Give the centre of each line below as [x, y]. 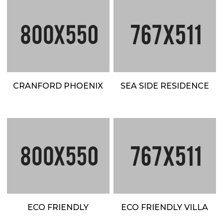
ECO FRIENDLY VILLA [165, 208]
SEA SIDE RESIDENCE [165, 86]
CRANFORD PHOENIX [58, 86]
